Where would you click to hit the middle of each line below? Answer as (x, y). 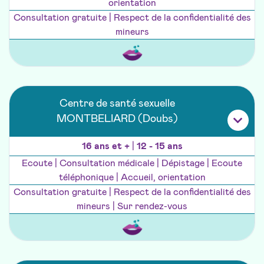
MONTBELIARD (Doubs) (117, 119)
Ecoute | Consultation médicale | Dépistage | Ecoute (132, 164)
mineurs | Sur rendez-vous (132, 207)
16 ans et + (107, 146)
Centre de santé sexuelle (117, 104)
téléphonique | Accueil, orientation (132, 178)
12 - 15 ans (159, 146)
